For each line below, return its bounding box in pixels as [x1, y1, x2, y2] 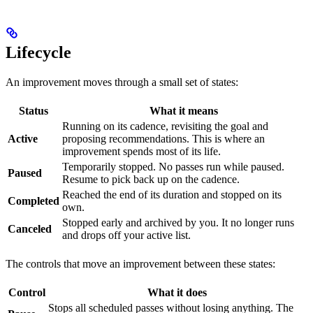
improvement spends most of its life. [62, 145, 221, 158]
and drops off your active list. [62, 229, 191, 242]
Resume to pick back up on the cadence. [62, 173, 240, 186]
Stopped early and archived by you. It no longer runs [62, 217, 294, 229]
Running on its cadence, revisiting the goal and [62, 120, 268, 133]
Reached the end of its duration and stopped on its [62, 189, 282, 201]
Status [19, 105, 48, 117]
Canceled [8, 223, 52, 235]
